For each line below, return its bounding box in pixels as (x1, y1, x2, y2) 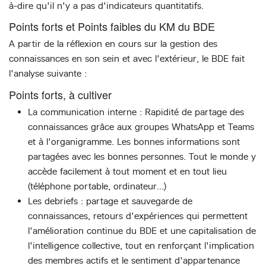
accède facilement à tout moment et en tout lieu (28, 165, 227, 177)
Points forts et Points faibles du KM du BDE (9, 18, 215, 34)
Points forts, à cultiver (9, 86, 112, 102)
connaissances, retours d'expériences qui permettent (28, 210, 248, 221)
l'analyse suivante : (9, 68, 87, 80)
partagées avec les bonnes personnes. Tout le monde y (28, 150, 256, 162)
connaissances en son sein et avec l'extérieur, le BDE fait (9, 53, 245, 65)
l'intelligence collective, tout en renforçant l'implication (28, 239, 254, 251)
